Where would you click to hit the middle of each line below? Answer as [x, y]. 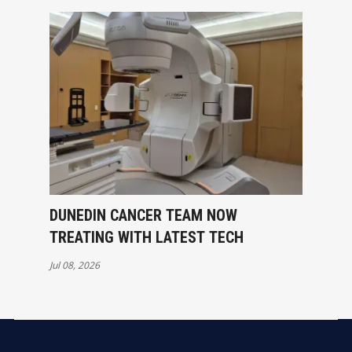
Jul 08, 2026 [74, 266]
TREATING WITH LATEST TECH [146, 238]
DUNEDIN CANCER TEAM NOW [143, 216]
